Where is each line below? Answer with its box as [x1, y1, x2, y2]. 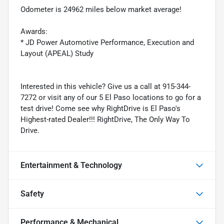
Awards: [20, 26, 47, 36]
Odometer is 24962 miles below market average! [20, 4, 181, 14]
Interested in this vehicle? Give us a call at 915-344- [20, 81, 190, 91]
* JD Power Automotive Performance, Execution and [20, 37, 194, 47]
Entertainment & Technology [20, 160, 122, 170]
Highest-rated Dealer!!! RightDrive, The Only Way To [20, 114, 190, 124]
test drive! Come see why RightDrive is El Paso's [20, 103, 180, 113]
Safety [20, 188, 44, 198]
